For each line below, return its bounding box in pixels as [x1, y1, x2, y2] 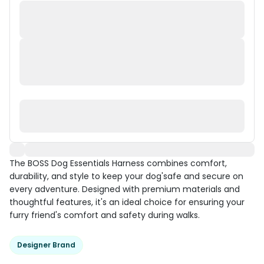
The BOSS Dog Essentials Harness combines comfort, [9, 157, 227, 169]
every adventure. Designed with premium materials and [9, 183, 240, 195]
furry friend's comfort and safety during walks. [9, 209, 200, 221]
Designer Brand [17, 240, 75, 250]
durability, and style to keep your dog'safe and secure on [9, 170, 243, 182]
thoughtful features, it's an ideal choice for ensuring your [9, 196, 245, 208]
